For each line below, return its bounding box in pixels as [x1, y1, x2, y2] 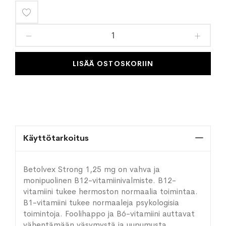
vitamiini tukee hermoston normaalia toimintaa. [23, 186, 198, 197]
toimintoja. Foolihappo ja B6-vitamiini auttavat [23, 208, 195, 219]
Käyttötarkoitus [23, 133, 89, 143]
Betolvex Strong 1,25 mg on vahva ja [23, 164, 160, 175]
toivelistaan [31, 30, 80, 42]
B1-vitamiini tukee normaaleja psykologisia [23, 197, 179, 208]
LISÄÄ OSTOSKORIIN [73, 59, 153, 68]
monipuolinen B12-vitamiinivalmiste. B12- [23, 175, 176, 186]
